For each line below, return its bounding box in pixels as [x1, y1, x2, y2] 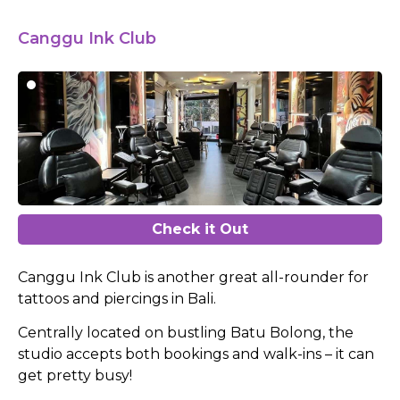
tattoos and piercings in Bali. [18, 289, 216, 307]
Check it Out [152, 220, 248, 237]
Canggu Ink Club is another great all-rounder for [18, 268, 369, 286]
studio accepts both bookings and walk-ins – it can [18, 346, 374, 363]
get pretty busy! [18, 367, 132, 385]
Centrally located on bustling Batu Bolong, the [18, 324, 354, 342]
